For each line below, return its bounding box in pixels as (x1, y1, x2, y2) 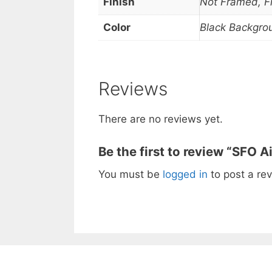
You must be (98, 168, 163, 180)
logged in (163, 168, 208, 180)
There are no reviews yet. (98, 113, 223, 125)
